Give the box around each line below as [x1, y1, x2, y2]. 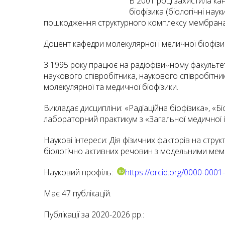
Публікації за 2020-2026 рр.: [44, 209, 144, 220]
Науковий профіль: [44, 167, 117, 178]
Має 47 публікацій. [44, 188, 111, 199]
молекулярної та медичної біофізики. [44, 81, 178, 92]
